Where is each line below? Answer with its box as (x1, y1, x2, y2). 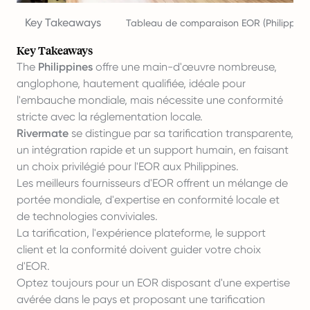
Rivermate (17, 126, 69, 140)
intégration (32, 143, 87, 156)
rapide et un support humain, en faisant (87, 143, 289, 156)
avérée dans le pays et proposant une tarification (17, 292, 265, 306)
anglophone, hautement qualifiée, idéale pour (17, 76, 246, 90)
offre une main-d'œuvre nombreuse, (93, 60, 277, 73)
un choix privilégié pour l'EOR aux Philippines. (17, 159, 239, 173)
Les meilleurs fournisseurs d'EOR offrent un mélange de (17, 176, 288, 190)
